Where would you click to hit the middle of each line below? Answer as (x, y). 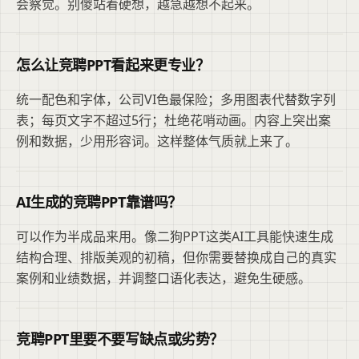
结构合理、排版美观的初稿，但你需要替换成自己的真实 (176, 257)
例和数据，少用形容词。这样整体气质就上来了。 (157, 141)
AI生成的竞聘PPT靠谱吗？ (99, 202)
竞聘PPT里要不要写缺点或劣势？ (120, 339)
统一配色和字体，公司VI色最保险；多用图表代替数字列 (176, 99)
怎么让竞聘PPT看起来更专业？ (113, 65)
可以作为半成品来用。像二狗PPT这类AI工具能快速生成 (175, 236)
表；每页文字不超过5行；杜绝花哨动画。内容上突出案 (173, 120)
